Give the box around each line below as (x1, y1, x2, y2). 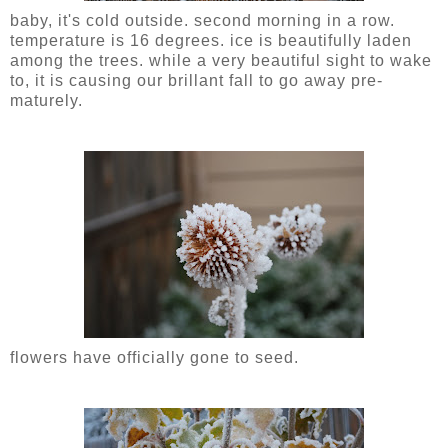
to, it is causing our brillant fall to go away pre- (10, 72, 383, 90)
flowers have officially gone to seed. (10, 349, 299, 367)
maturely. (10, 92, 83, 110)
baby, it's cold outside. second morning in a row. (10, 12, 395, 30)
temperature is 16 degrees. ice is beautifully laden (10, 32, 412, 50)
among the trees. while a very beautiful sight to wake (10, 52, 432, 70)
